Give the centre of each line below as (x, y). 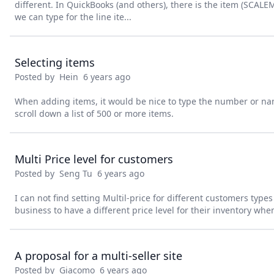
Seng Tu (76, 173)
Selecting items (55, 62)
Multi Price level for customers (94, 159)
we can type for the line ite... (73, 17)
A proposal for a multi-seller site (98, 256)
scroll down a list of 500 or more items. (94, 113)
